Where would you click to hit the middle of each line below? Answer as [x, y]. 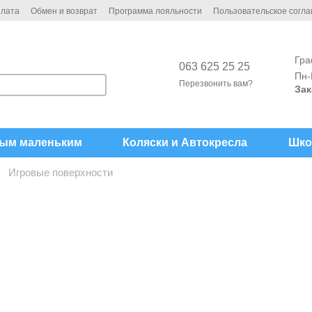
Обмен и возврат [64, 11]
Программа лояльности [155, 11]
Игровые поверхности [61, 172]
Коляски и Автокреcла [185, 142]
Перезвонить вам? [216, 83]
